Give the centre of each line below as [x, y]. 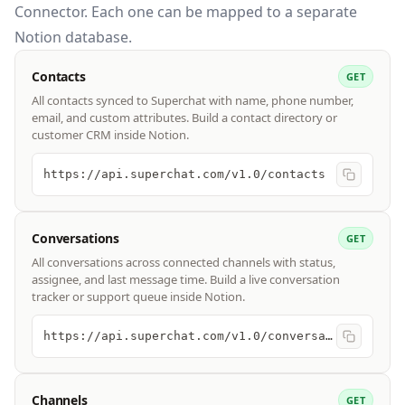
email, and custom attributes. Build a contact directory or [184, 118]
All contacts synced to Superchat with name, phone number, [193, 101]
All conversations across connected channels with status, [184, 263]
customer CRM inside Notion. [110, 135]
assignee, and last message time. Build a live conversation [186, 280]
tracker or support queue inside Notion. [138, 297]
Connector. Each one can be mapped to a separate [186, 12]
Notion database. [73, 38]
